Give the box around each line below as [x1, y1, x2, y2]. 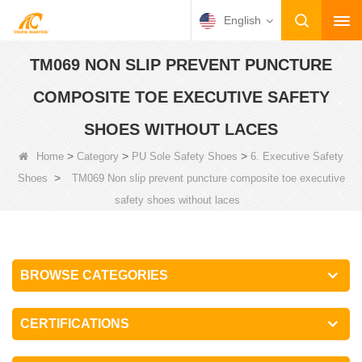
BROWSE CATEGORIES [20, 268, 168, 282]
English [224, 14, 261, 27]
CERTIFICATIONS [20, 317, 129, 330]
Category [77, 150, 119, 162]
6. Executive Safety [250, 150, 343, 162]
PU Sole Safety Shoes [132, 150, 238, 162]
